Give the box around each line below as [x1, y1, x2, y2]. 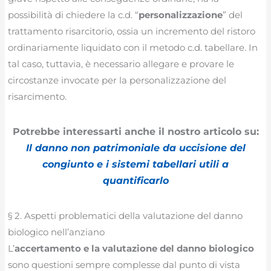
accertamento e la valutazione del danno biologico [15, 242, 255, 254]
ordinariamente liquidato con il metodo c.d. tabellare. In [8, 42, 258, 54]
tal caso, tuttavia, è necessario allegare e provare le [8, 58, 235, 70]
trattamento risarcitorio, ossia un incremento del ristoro [8, 25, 256, 38]
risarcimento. [8, 91, 67, 103]
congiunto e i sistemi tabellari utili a [42, 158, 229, 170]
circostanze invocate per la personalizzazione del [8, 74, 227, 87]
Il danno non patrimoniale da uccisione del [25, 142, 246, 154]
